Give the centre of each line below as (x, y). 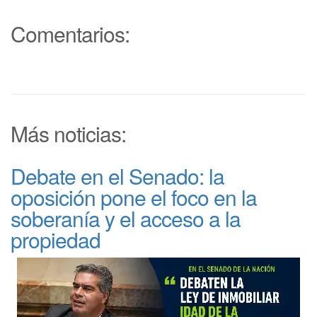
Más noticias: (68, 133)
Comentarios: (70, 34)
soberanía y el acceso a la (126, 218)
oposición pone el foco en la (134, 197)
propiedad (56, 240)
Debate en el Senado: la (117, 176)
